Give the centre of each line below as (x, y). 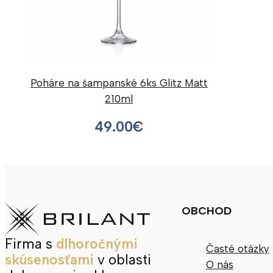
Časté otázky (238, 248)
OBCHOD (207, 211)
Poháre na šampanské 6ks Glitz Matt (119, 83)
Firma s (30, 244)
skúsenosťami (49, 260)
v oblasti (122, 260)
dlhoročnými (97, 244)
